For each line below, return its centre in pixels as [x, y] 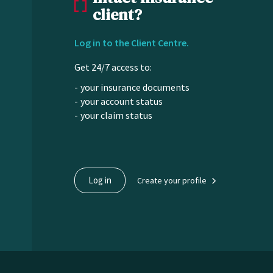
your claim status [116, 115]
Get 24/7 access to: [113, 67]
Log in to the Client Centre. [131, 42]
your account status [121, 101]
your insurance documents [135, 87]
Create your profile [172, 180]
